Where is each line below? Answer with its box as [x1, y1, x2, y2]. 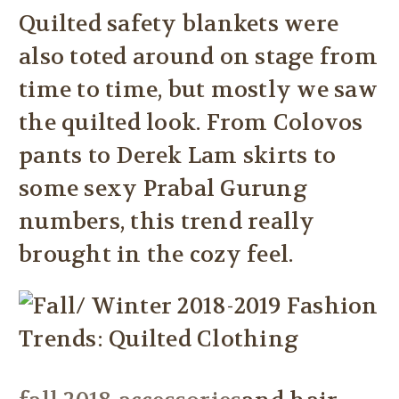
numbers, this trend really [19, 208, 315, 237]
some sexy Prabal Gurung [19, 175, 307, 204]
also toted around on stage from [19, 43, 378, 72]
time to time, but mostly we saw [19, 76, 378, 105]
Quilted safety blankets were [19, 10, 338, 39]
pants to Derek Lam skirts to [19, 142, 336, 171]
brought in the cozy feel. [19, 240, 294, 270]
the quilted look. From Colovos [19, 109, 363, 138]
